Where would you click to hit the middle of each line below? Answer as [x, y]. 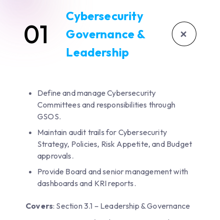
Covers [40, 206]
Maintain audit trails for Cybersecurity [102, 132]
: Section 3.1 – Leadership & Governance [122, 206]
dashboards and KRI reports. [87, 183]
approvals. [55, 155]
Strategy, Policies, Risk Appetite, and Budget [115, 144]
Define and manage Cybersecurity [97, 93]
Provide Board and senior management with [113, 171]
